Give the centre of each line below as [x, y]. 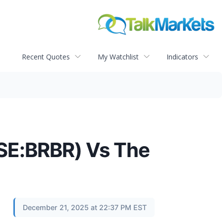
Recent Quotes [46, 56]
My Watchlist [118, 56]
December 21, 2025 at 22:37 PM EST [85, 208]
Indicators [182, 56]
